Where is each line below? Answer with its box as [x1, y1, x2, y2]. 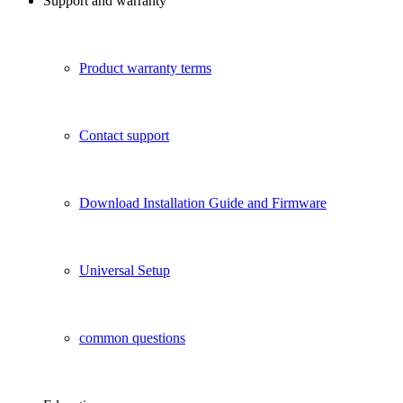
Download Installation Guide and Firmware [79, 195, 327, 210]
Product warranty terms [79, 60, 211, 76]
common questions [79, 330, 185, 345]
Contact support [79, 128, 169, 143]
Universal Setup [79, 263, 170, 278]
